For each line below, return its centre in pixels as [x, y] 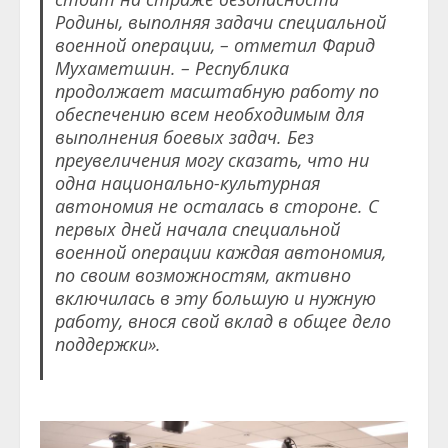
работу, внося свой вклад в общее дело [222, 320]
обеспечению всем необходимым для [209, 113]
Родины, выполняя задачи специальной [220, 21]
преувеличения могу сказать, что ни [211, 159]
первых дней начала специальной [197, 228]
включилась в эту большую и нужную [215, 297]
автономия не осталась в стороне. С [216, 205]
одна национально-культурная [187, 182]
